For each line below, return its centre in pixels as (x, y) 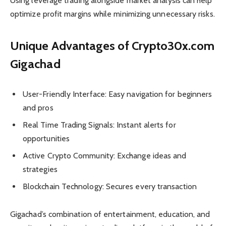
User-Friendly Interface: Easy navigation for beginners (118, 94)
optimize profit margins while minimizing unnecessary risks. (112, 14)
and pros (38, 108)
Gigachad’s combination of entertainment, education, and (110, 214)
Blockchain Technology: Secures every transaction (110, 187)
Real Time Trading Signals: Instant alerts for (99, 125)
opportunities (46, 139)
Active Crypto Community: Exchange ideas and (105, 156)
